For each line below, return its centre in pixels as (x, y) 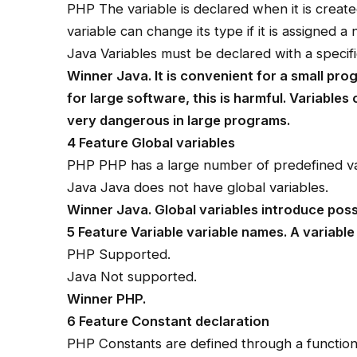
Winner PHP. (107, 298)
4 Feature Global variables (151, 142)
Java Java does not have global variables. (198, 187)
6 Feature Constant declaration (169, 321)
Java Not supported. (132, 276)
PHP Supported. (119, 254)
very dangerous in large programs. (179, 120)
